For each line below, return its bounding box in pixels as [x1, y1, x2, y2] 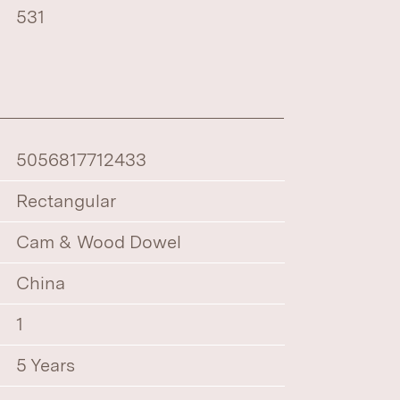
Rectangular [16, 190, 117, 212]
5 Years [16, 354, 76, 376]
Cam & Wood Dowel [16, 231, 182, 253]
